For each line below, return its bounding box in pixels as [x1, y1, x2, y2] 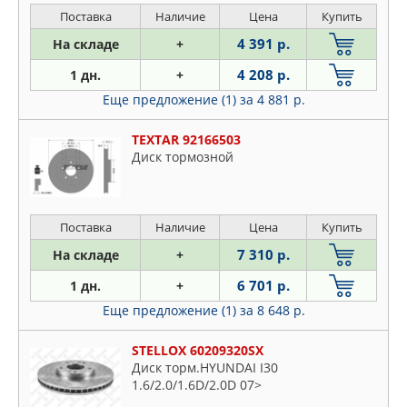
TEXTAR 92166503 [132, 131, 241, 148]
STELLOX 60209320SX [132, 342, 263, 359]
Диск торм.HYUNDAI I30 [132, 359, 278, 376]
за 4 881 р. [239, 91, 305, 108]
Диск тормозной [132, 148, 233, 165]
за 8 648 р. [239, 302, 305, 319]
